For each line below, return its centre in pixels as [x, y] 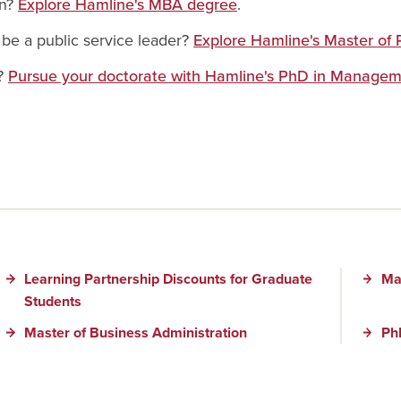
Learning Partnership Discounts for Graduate [168, 279]
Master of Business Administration [136, 333]
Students [53, 301]
